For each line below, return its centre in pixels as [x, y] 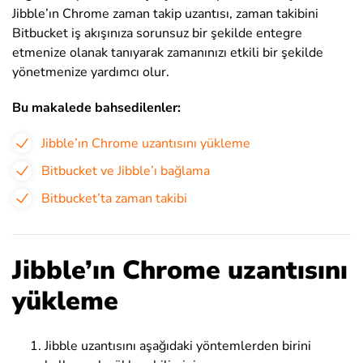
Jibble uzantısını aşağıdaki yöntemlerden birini [178, 346]
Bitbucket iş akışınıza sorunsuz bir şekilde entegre [157, 33]
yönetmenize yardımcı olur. [91, 72]
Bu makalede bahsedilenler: [96, 108]
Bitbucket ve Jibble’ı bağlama [126, 171]
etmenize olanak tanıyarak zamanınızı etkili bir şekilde [168, 53]
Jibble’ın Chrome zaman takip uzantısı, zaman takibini [165, 14]
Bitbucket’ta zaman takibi [114, 199]
